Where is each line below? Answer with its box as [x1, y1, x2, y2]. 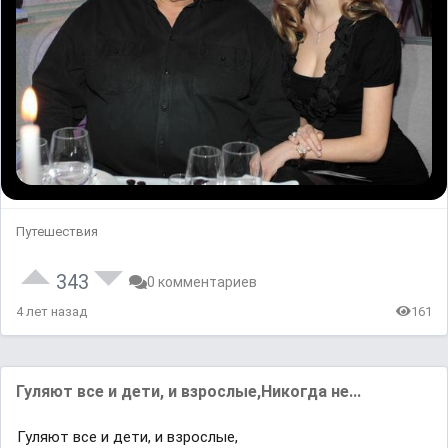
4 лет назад [16, 303, 87, 319]
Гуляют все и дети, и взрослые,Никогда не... [16, 381, 361, 401]
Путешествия [16, 223, 98, 239]
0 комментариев [147, 273, 257, 290]
